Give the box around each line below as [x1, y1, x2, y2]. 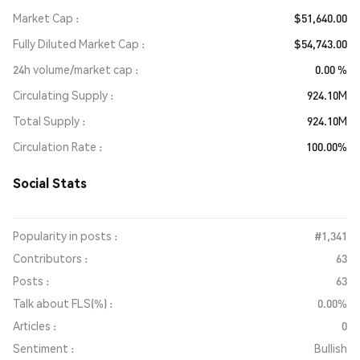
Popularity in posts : [13, 228, 117, 243]
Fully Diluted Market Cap [13, 36, 139, 51]
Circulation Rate [13, 139, 96, 153]
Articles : [13, 318, 56, 333]
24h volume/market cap [13, 62, 133, 76]
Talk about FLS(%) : [13, 296, 112, 310]
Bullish [314, 341, 347, 355]
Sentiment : [13, 341, 74, 355]
